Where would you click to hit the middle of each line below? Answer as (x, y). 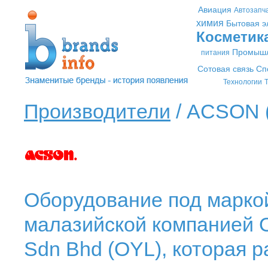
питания (215, 53)
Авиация (214, 10)
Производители (97, 111)
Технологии (242, 82)
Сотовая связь (226, 69)
